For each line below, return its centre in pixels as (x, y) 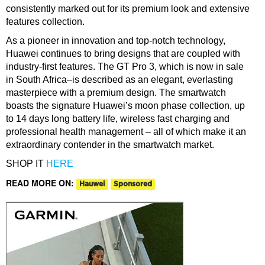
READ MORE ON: (41, 183)
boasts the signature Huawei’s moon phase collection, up (125, 106)
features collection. (45, 22)
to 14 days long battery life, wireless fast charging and (118, 119)
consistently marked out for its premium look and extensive (128, 9)
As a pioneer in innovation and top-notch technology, (116, 41)
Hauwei (92, 184)
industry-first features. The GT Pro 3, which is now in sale (125, 67)
